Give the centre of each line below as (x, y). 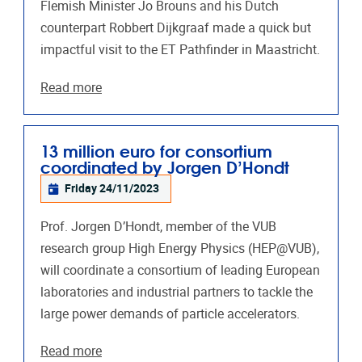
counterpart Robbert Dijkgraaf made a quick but (176, 28)
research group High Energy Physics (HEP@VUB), (180, 248)
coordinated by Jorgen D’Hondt (165, 166)
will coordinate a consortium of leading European (180, 270)
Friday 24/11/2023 (112, 189)
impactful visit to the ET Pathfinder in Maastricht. (180, 50)
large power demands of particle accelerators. (170, 314)
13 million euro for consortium (156, 149)
